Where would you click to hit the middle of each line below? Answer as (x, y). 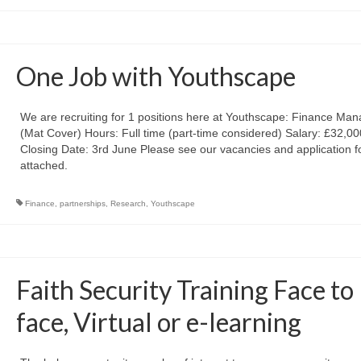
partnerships (82, 203)
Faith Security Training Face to (185, 290)
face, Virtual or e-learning (158, 322)
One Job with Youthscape (156, 76)
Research (128, 203)
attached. (44, 165)
